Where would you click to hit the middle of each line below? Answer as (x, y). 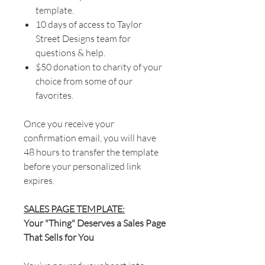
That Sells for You (59, 237)
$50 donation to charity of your (99, 67)
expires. (39, 180)
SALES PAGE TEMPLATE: (74, 209)
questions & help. (70, 52)
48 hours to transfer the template (91, 152)
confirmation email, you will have (90, 138)
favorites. (54, 95)
